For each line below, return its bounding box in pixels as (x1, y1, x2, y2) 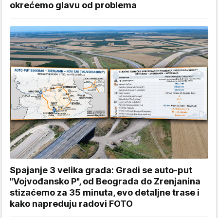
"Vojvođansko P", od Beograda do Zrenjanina (10, 176, 200, 187)
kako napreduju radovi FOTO (10, 199, 133, 209)
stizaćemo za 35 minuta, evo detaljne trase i (10, 187, 200, 198)
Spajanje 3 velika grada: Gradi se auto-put (10, 165, 192, 176)
